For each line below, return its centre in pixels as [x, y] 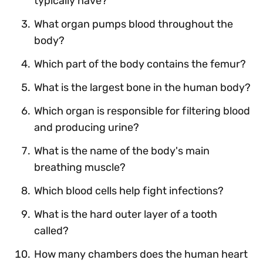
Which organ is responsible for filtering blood [142, 111]
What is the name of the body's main [122, 151]
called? [51, 230]
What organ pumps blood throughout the [134, 24]
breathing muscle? [80, 167]
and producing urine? [87, 127]
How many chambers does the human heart [141, 254]
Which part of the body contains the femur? [140, 64]
